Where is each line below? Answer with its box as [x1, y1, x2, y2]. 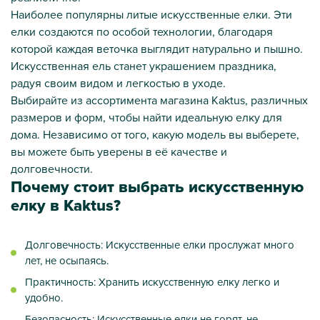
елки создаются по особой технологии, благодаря [11, 23, 273, 39]
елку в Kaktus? [11, 193, 121, 216]
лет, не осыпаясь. [25, 252, 109, 268]
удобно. [25, 289, 63, 305]
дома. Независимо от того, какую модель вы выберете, [11, 126, 299, 142]
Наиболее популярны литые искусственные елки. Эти [11, 6, 292, 22]
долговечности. [11, 160, 93, 176]
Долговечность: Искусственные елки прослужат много [25, 236, 294, 252]
